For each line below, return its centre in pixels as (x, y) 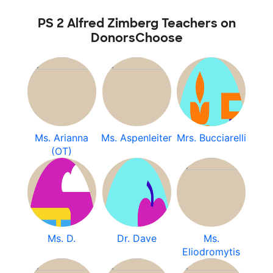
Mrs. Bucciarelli (211, 138)
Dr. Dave (136, 238)
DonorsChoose (136, 38)
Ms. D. (62, 238)
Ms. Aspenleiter (136, 138)
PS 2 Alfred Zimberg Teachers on (136, 23)
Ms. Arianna (62, 138)
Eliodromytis (211, 252)
